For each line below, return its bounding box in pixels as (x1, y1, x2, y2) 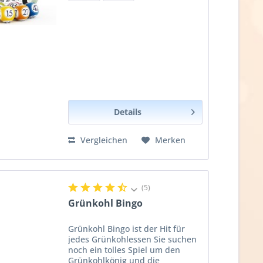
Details (114, 106, 142, 117)
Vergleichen (78, 134, 128, 146)
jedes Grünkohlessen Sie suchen (68, 234, 197, 245)
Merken (155, 134, 186, 146)
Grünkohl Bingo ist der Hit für (68, 223, 186, 235)
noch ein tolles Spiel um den (68, 244, 181, 256)
